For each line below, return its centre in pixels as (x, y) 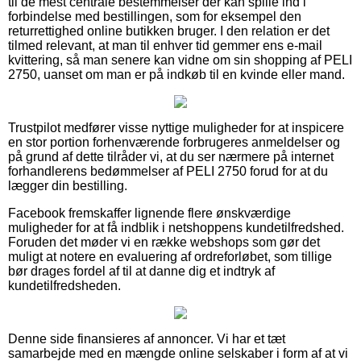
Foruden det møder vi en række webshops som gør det (164, 242)
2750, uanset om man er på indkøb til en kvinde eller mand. (176, 74)
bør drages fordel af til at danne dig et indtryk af (141, 271)
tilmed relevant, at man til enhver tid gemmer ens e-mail (165, 45)
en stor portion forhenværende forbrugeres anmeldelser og (174, 142)
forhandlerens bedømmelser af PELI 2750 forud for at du (168, 171)
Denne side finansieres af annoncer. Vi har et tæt (147, 338)
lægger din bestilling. (68, 185)
